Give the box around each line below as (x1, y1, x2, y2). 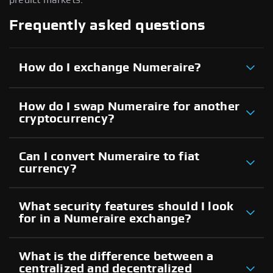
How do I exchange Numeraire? (19, 61, 202, 74)
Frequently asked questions (9, 18, 206, 33)
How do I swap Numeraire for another (19, 100, 240, 113)
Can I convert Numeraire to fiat (19, 150, 200, 163)
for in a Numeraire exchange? (19, 212, 192, 225)
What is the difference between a (19, 250, 214, 263)
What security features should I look (19, 200, 234, 213)
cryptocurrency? (19, 112, 115, 125)
